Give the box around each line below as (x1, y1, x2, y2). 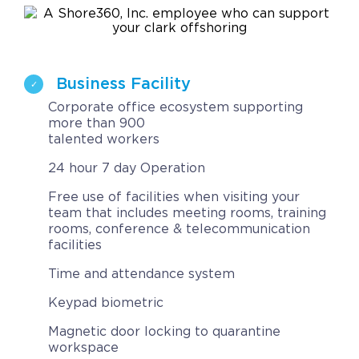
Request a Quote (47, 27, 160, 39)
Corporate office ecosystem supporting (48, 99, 303, 115)
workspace (48, 340, 119, 355)
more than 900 (48, 115, 145, 131)
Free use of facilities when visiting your (48, 189, 300, 204)
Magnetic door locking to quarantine (48, 324, 280, 339)
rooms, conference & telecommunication (48, 221, 310, 236)
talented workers (48, 131, 159, 147)
